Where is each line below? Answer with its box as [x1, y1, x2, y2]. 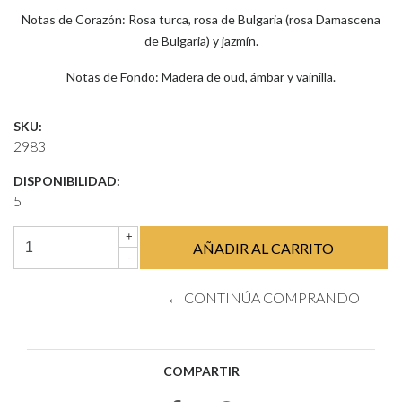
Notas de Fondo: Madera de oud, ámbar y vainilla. [66, 69, 336, 84]
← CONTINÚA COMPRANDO [167, 289, 361, 306]
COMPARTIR [162, 363, 240, 379]
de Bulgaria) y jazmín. [144, 33, 258, 48]
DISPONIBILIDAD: [13, 173, 120, 188]
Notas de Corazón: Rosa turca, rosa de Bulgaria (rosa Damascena [22, 12, 380, 27]
